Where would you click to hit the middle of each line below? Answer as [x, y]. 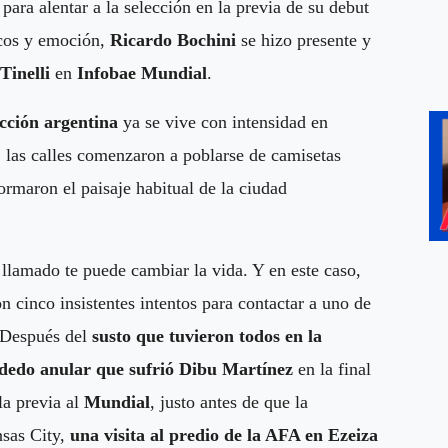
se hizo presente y [303, 39]
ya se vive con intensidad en [223, 121]
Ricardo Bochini [173, 39]
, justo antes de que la [229, 401]
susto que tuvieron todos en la [207, 335]
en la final [332, 368]
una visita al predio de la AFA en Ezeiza [224, 434]
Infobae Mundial [142, 72]
